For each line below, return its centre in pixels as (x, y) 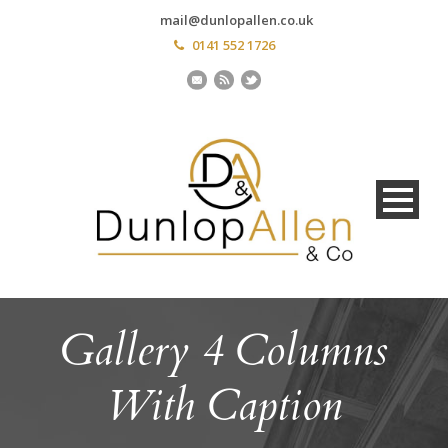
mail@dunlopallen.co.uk (236, 20)
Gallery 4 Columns (224, 351)
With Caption (224, 406)
